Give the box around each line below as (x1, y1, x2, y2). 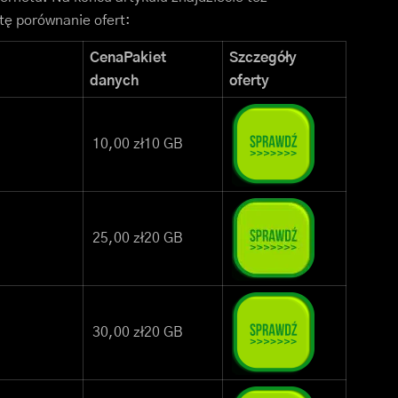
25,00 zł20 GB (92, 231, 183, 246)
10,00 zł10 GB (92, 137, 183, 152)
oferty (229, 74, 269, 89)
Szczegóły (229, 51, 297, 66)
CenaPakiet (90, 51, 166, 66)
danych (90, 74, 139, 89)
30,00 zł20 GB (92, 325, 183, 340)
